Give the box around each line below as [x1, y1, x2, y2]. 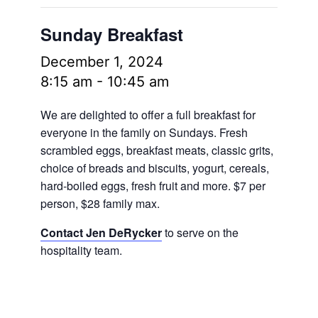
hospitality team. [40, 242, 122, 258]
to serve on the [161, 224, 238, 241]
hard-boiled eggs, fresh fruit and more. [40, 177, 234, 194]
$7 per [233, 177, 265, 194]
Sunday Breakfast [40, 22, 183, 46]
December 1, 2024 [40, 53, 163, 70]
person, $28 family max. [40, 195, 160, 212]
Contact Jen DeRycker [40, 224, 162, 241]
